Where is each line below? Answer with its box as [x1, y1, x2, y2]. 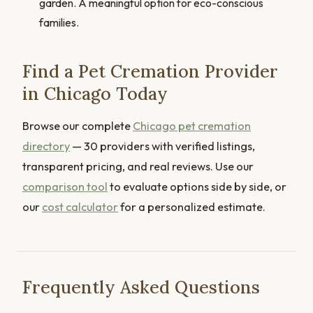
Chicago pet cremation [133, 119, 251, 133]
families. [39, 15, 79, 30]
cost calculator [42, 200, 118, 214]
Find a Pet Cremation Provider [22, 60, 278, 83]
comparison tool [22, 180, 108, 194]
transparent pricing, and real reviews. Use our [22, 159, 254, 174]
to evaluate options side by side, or [108, 180, 286, 194]
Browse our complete [22, 119, 133, 133]
